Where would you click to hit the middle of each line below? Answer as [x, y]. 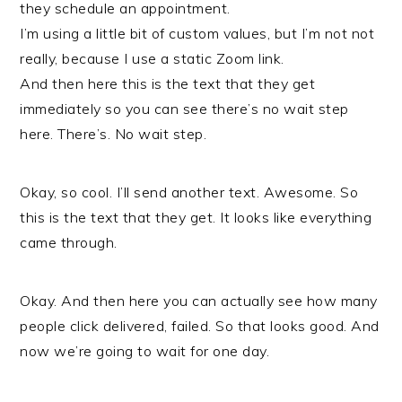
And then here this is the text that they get [168, 83]
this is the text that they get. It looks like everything [196, 217]
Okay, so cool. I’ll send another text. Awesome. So [189, 192]
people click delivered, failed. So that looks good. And [200, 326]
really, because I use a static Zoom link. [152, 58]
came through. [69, 242]
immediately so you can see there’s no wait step [184, 109]
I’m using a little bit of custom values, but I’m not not [197, 33]
